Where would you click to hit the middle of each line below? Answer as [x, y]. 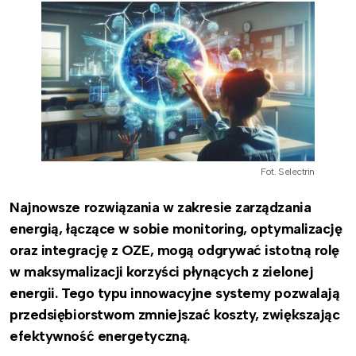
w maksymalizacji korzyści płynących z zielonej [162, 271]
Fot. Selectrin [288, 171]
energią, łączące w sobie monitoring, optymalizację [176, 228]
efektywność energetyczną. [100, 336]
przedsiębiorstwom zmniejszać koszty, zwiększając [175, 314]
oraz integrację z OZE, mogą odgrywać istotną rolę [174, 250]
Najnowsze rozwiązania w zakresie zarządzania [161, 207]
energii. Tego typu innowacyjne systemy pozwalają [175, 293]
